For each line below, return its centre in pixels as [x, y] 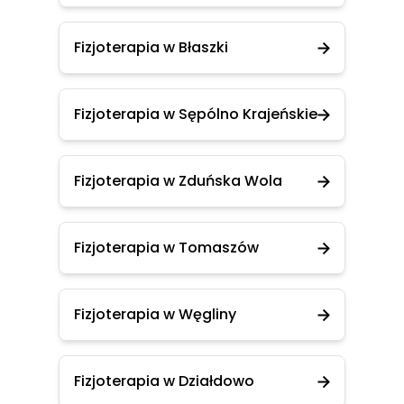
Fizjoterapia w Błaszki [151, 47]
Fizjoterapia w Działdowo [164, 381]
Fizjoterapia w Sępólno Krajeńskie [196, 114]
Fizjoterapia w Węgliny [155, 314]
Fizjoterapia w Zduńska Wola [178, 181]
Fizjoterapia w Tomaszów [166, 248]
